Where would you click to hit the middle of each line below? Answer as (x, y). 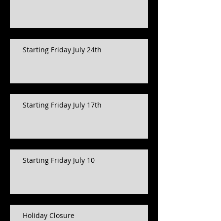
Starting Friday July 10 (59, 160)
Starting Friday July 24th (62, 50)
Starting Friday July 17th (62, 105)
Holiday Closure (49, 215)
